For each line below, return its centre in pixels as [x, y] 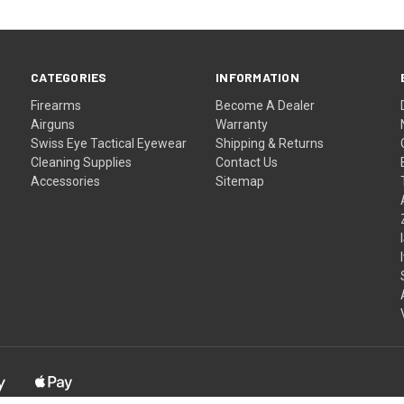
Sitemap [240, 181]
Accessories [66, 181]
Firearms [56, 105]
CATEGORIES [69, 77]
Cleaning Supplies [82, 162]
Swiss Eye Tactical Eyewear [109, 143]
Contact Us [247, 162]
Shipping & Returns [270, 143]
